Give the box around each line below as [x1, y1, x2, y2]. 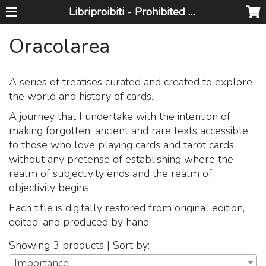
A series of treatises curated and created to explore [9, 75, 253, 90]
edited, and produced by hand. [9, 215, 151, 230]
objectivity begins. [9, 180, 91, 195]
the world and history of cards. [9, 89, 154, 104]
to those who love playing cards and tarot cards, [9, 138, 236, 153]
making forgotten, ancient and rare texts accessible [9, 123, 249, 138]
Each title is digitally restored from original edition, [9, 201, 245, 216]
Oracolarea [9, 33, 110, 61]
